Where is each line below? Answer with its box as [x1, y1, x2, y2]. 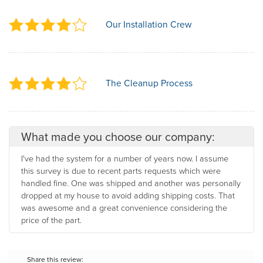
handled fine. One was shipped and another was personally [21, 176, 241, 190]
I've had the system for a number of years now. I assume [21, 151, 228, 165]
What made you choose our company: [21, 127, 215, 146]
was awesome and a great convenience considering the [21, 201, 227, 214]
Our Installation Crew [106, 17, 191, 31]
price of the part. [21, 213, 82, 227]
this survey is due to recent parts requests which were [21, 164, 221, 177]
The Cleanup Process [106, 76, 193, 90]
